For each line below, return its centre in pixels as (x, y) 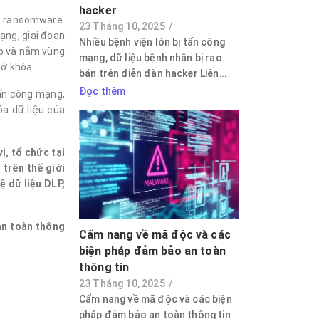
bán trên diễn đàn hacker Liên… (152, 73)
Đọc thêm (102, 91)
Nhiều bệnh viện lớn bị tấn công (152, 42)
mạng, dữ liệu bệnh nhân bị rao (150, 57)
